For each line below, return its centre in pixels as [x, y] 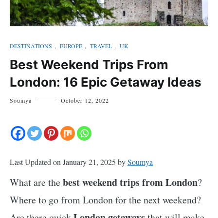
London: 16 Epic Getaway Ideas [106, 82]
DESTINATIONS [31, 45]
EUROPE [71, 45]
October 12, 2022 [85, 100]
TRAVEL [101, 45]
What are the [36, 182]
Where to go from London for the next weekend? [105, 200]
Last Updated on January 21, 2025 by [69, 162]
